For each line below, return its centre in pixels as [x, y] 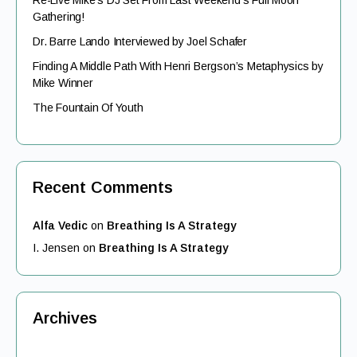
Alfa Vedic [60, 226]
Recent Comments [103, 187]
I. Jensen [56, 248]
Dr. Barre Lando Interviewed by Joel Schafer [140, 41]
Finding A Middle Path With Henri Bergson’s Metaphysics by [178, 66]
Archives [65, 318]
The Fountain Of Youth [88, 108]
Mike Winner [63, 83]
